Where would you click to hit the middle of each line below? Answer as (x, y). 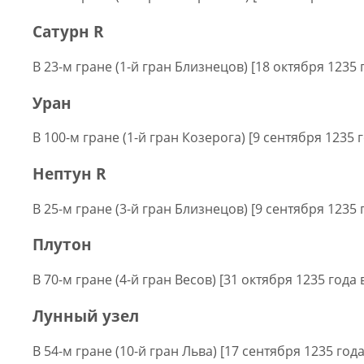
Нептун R (69, 173)
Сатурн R (68, 32)
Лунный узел (86, 315)
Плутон (62, 245)
